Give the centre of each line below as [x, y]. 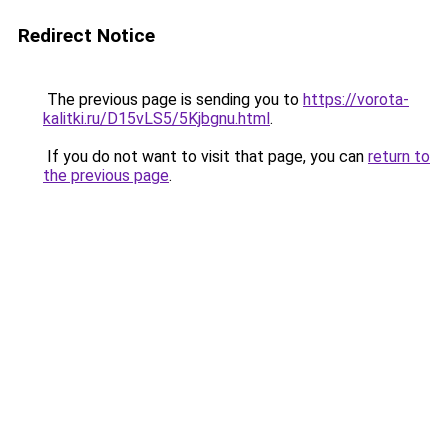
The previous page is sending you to [173, 99]
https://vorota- [356, 99]
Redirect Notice [86, 35]
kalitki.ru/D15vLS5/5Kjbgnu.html [156, 118]
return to [399, 156]
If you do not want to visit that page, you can [205, 156]
